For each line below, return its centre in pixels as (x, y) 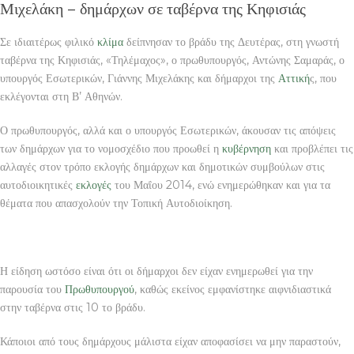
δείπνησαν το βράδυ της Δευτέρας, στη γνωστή (231, 41)
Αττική (294, 78)
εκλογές (94, 185)
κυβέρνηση (247, 148)
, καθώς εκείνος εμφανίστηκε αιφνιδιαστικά (233, 289)
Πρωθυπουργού (100, 289)
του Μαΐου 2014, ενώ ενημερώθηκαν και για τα (221, 185)
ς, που (323, 78)
